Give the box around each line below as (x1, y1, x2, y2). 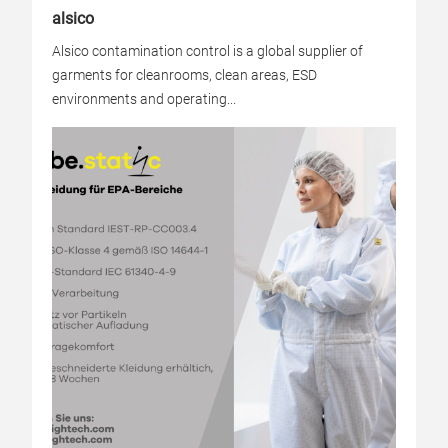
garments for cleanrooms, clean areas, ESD (52, 67, 317, 83)
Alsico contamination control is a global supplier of (52, 43, 363, 59)
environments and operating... (52, 91, 236, 107)
